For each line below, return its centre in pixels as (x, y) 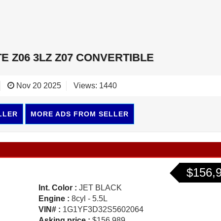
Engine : (54, 199)
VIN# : (49, 210)
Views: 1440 (95, 86)
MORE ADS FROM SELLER (79, 114)
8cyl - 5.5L (88, 199)
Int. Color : (57, 188)
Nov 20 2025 (38, 86)
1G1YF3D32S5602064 (102, 210)
